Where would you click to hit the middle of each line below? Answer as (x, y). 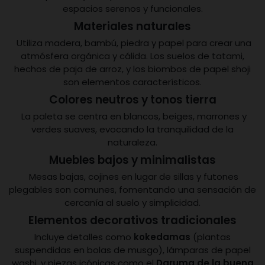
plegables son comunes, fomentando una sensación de (132, 190)
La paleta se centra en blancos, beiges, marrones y (132, 116)
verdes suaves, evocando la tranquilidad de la (132, 129)
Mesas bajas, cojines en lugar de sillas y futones (132, 177)
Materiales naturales (132, 26)
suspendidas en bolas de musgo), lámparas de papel (132, 250)
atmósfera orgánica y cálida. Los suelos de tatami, (132, 56)
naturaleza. (132, 142)
